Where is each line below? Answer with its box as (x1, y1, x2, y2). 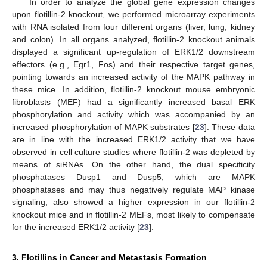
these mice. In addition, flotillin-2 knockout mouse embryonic (12, 84, 255, 94)
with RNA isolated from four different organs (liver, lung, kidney (12, 21, 255, 32)
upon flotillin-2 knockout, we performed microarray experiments (12, 9, 255, 19)
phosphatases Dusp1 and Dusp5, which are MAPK (12, 172, 255, 182)
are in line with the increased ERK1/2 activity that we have (12, 134, 255, 144)
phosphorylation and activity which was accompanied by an (12, 109, 255, 119)
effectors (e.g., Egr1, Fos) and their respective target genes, (12, 59, 255, 69)
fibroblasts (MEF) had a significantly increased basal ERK (12, 97, 255, 107)
